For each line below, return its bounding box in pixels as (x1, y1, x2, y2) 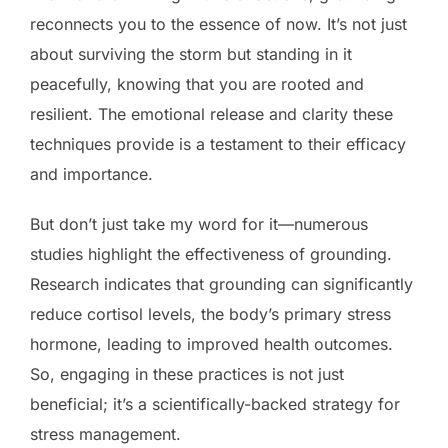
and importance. (30, 163, 153, 184)
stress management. (30, 423, 181, 444)
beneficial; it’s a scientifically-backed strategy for (30, 393, 400, 414)
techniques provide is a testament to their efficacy (30, 133, 406, 154)
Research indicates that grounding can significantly (30, 273, 413, 294)
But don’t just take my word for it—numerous (30, 213, 368, 234)
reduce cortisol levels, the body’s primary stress (30, 303, 391, 324)
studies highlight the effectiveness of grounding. (30, 243, 392, 264)
